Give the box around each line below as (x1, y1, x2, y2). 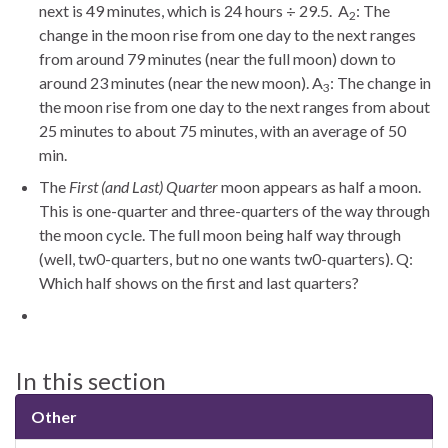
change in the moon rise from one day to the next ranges (39, 25, 416, 45)
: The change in (330, 73, 431, 93)
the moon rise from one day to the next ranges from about (39, 97, 430, 117)
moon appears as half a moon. (218, 177, 421, 197)
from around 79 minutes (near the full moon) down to (39, 49, 396, 69)
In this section (15, 366, 166, 396)
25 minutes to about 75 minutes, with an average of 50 (39, 121, 406, 141)
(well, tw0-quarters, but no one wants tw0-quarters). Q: (39, 249, 413, 269)
